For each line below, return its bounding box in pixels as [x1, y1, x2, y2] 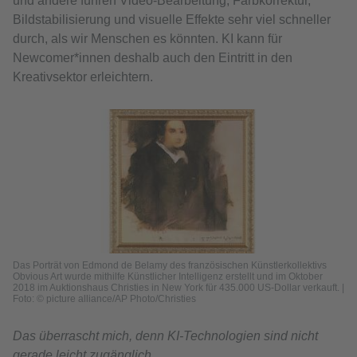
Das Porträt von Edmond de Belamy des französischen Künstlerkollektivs [13, 259, 327, 271]
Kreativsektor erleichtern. [13, 69, 153, 84]
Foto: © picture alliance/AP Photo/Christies [13, 292, 196, 304]
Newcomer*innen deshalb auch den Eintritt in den [13, 50, 292, 65]
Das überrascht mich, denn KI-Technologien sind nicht [13, 328, 318, 343]
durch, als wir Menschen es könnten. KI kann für [13, 31, 282, 45]
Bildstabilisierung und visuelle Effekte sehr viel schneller [13, 12, 331, 26]
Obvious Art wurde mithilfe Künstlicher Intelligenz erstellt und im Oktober [13, 270, 323, 282]
